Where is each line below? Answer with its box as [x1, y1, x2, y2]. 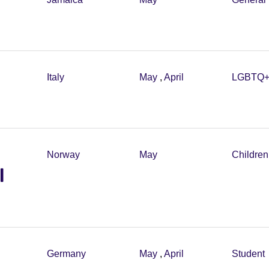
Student [232, 249, 265, 259]
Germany [47, 249, 86, 259]
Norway [47, 150, 80, 160]
